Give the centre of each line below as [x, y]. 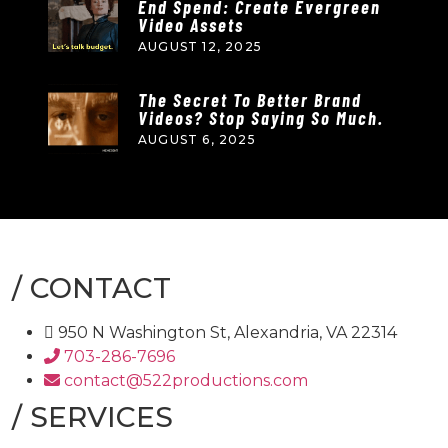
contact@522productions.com [186, 380]
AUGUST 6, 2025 [197, 139]
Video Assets [191, 25]
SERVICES [97, 417]
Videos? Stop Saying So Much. [261, 118]
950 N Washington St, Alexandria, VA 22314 [225, 332]
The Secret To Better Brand [250, 100]
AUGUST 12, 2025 [200, 46]
